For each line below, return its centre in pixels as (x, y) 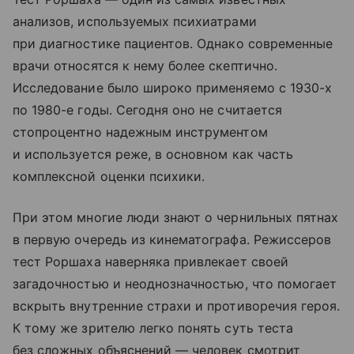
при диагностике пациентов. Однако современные (173, 43)
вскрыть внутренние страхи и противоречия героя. (177, 305)
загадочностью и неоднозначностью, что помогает (175, 283)
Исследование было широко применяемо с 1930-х (173, 87)
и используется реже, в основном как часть (153, 154)
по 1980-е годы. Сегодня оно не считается (147, 109)
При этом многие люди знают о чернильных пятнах (176, 217)
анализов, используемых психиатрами (135, 21)
